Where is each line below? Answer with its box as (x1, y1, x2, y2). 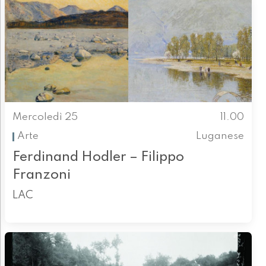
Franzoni (12, 167, 71, 182)
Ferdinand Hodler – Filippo (12, 150, 184, 164)
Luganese (196, 131, 245, 142)
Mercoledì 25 (12, 112, 78, 123)
